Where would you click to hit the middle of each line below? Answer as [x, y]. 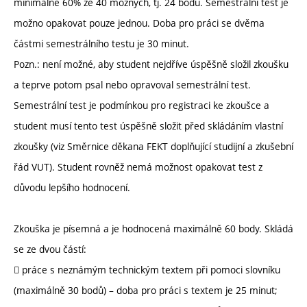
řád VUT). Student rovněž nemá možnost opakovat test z [138, 167]
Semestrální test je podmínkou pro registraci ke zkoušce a [142, 106]
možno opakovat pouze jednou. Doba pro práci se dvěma [139, 23]
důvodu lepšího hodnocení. [72, 188]
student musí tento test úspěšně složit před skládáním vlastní [148, 126]
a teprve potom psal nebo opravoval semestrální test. [132, 85]
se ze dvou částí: [50, 249]
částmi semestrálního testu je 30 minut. [101, 44]
